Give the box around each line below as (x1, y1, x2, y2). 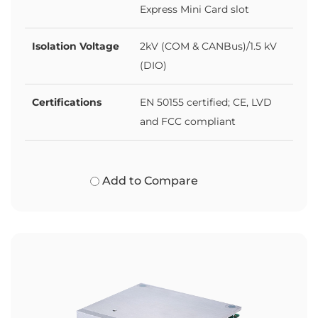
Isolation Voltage (32, 39, 119, 53)
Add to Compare (99, 173, 199, 187)
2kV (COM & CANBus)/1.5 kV (140, 40, 277, 52)
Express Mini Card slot (140, 3, 249, 15)
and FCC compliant (140, 115, 236, 127)
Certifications (32, 95, 102, 109)
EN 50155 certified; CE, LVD (140, 96, 272, 108)
